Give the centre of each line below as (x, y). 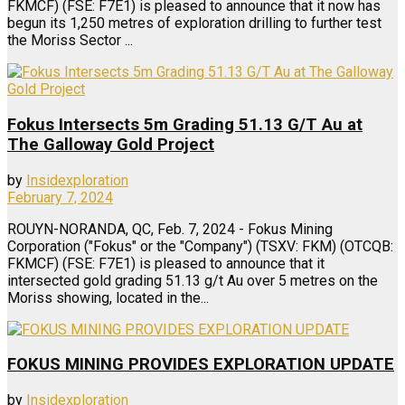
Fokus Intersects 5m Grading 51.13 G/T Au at (185, 124)
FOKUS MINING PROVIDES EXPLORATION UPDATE (201, 365)
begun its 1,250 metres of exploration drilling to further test (194, 24)
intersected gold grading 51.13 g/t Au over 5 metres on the (193, 280)
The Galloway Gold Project (111, 144)
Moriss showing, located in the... (108, 297)
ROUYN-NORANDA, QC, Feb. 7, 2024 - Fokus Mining (170, 229)
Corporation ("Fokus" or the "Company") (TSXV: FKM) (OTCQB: (200, 246)
